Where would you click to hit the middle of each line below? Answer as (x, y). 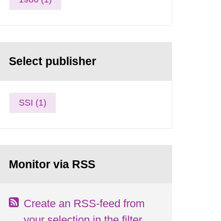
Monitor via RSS (52, 164)
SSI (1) (33, 102)
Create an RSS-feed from (84, 203)
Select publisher (53, 61)
